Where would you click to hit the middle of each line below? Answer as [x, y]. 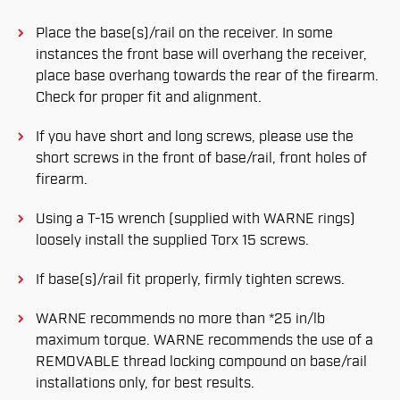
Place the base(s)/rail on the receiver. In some [184, 33]
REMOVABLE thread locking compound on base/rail [201, 362]
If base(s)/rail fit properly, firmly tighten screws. [190, 280]
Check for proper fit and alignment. [149, 98]
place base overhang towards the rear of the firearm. [207, 76]
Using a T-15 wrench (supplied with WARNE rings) [196, 219]
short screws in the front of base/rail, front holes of [201, 158]
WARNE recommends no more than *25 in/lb [180, 319]
